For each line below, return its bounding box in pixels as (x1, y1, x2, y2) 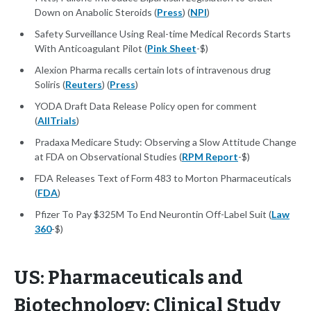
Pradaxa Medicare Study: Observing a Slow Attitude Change (35, 136, 296, 149)
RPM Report (182, 151, 238, 163)
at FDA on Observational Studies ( (35, 151, 182, 163)
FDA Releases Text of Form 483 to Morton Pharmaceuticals (35, 172, 292, 185)
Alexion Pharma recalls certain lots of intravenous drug (35, 64, 271, 76)
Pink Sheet (147, 42, 196, 55)
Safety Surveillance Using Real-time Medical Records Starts (35, 28, 291, 40)
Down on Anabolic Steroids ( (35, 6, 157, 19)
